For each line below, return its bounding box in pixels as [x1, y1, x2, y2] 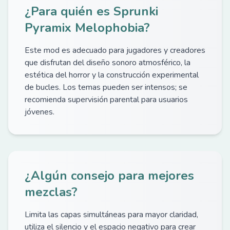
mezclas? [25, 184, 78, 200]
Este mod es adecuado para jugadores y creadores [25, 45, 205, 56]
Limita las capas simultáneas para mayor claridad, [25, 209, 198, 220]
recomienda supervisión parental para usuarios [25, 94, 188, 105]
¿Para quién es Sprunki [25, 3, 158, 20]
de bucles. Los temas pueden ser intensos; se [25, 82, 187, 93]
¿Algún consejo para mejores [25, 167, 194, 184]
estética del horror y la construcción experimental [25, 69, 199, 81]
